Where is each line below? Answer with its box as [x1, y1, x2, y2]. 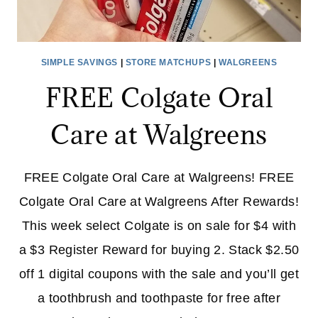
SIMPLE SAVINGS [40, 57, 118, 67]
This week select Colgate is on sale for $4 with [22, 219, 296, 233]
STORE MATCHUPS [125, 57, 212, 67]
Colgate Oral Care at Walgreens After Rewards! [18, 194, 300, 209]
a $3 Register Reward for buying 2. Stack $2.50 [18, 243, 300, 257]
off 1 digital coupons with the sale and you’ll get [19, 267, 299, 281]
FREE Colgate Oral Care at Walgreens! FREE [23, 170, 295, 185]
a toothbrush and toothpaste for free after [37, 291, 281, 305]
